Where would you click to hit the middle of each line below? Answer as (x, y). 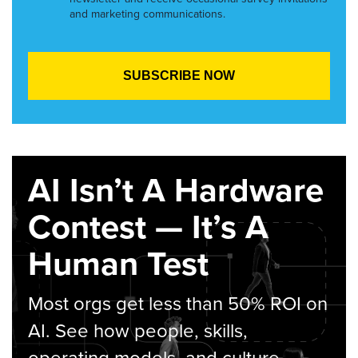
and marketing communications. (147, 14)
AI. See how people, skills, (138, 331)
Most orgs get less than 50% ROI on (178, 304)
